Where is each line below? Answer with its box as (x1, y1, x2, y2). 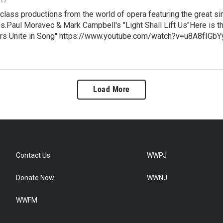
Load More (93, 85, 130, 95)
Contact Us (16, 151, 50, 160)
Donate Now (16, 174, 54, 182)
